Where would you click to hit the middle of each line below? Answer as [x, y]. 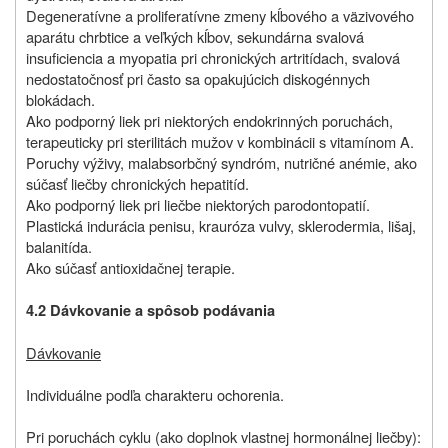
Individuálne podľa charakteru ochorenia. [155, 395]
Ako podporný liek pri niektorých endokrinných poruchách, [209, 121]
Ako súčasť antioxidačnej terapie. [130, 268]
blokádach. [60, 100]
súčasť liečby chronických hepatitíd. [137, 184]
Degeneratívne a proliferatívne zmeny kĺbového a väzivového [220, 16]
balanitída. [59, 247]
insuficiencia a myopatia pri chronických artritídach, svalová [213, 58]
